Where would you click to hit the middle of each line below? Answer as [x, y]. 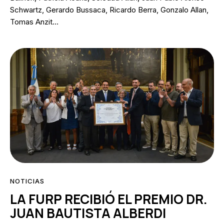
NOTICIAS [27, 181]
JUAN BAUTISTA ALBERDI [88, 213]
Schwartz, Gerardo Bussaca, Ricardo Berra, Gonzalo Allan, [109, 10]
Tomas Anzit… [34, 22]
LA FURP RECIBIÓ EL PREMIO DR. [109, 199]
